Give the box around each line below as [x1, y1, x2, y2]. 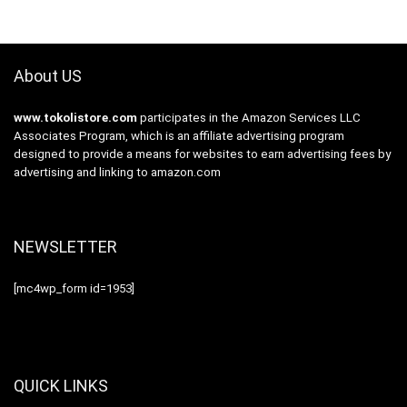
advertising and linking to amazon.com [14, 165, 221, 180]
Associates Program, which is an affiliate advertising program [14, 129, 344, 144]
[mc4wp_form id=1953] [14, 282, 134, 296]
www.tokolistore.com [14, 111, 137, 125]
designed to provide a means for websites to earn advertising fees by [14, 147, 391, 162]
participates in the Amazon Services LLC [137, 111, 361, 125]
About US [14, 66, 82, 86]
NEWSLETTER [14, 237, 117, 257]
